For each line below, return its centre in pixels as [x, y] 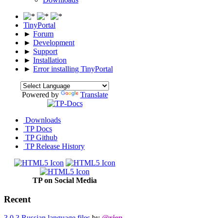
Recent [17, 199]
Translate [94, 94]
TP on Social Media [65, 180]
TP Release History [54, 146]
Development [54, 42]
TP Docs [38, 128]
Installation [50, 60]
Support [45, 51]
